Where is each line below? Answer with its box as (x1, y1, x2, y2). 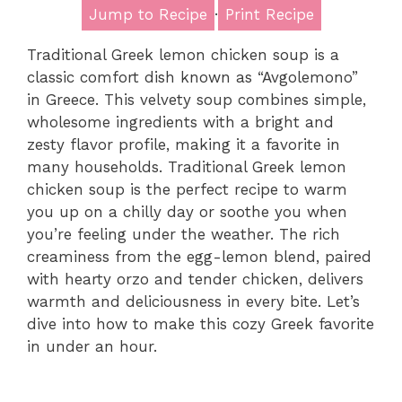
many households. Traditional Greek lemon (27, 157, 346, 176)
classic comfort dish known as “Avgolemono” (27, 67, 358, 86)
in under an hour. (27, 336, 157, 355)
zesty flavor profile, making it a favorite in (27, 135, 340, 153)
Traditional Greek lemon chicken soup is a (27, 45, 339, 64)
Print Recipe (224, 4, 314, 23)
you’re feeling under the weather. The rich (27, 224, 340, 243)
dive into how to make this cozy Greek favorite (27, 314, 374, 333)
